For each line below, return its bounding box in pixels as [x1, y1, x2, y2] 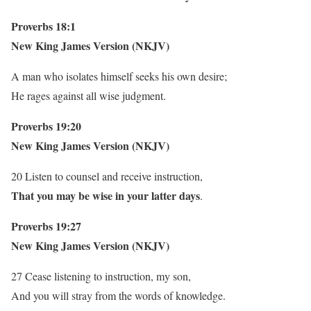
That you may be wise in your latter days [11, 187, 200, 203]
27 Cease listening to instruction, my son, [11, 269, 191, 283]
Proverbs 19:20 [11, 118, 81, 134]
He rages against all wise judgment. [11, 88, 166, 103]
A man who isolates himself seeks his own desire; [11, 69, 227, 83]
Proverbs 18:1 [11, 18, 76, 34]
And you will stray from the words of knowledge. [11, 288, 226, 303]
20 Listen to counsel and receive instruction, [11, 169, 203, 183]
